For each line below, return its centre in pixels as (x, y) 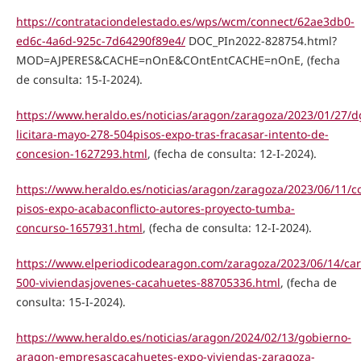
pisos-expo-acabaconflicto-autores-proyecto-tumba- (155, 208)
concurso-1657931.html (79, 227)
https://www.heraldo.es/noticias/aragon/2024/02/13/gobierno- (183, 337)
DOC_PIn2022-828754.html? (261, 40)
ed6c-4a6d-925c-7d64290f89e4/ (100, 40)
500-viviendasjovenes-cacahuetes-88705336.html (148, 282)
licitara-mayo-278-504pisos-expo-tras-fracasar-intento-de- (172, 134)
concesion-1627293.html (81, 153)
